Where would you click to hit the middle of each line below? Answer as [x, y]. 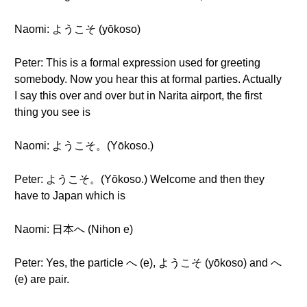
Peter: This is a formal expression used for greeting [137, 63]
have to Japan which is [70, 196]
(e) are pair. [42, 279]
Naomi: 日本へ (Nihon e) [74, 229]
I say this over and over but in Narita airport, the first [138, 96]
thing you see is [52, 112]
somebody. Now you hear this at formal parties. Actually [148, 79]
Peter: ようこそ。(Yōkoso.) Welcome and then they [139, 179]
